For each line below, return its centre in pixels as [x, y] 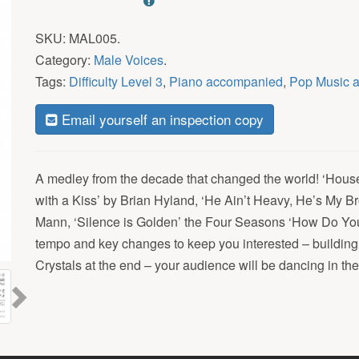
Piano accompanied [226, 81]
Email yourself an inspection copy [161, 119]
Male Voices [129, 59]
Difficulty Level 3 [116, 81]
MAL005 [93, 38]
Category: [65, 59]
